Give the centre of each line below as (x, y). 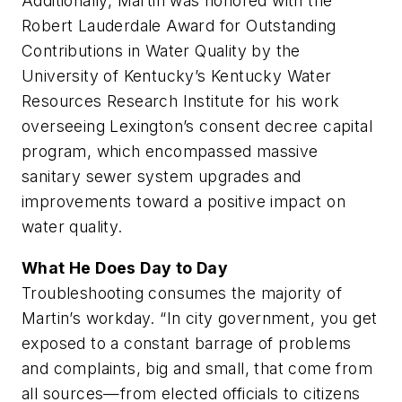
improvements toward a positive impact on (184, 202)
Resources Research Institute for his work (181, 101)
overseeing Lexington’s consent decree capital (197, 127)
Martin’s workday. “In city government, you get (200, 318)
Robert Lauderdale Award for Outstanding (179, 26)
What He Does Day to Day (125, 267)
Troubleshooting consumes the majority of (182, 293)
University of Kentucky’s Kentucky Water (177, 76)
